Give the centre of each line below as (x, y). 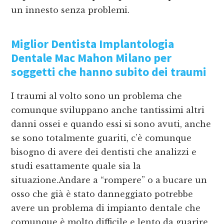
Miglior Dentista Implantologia (93, 44)
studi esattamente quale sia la (76, 166)
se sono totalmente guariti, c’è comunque (101, 138)
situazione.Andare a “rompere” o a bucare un (109, 180)
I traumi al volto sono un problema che (97, 96)
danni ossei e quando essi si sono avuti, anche (111, 124)
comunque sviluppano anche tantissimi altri (108, 110)
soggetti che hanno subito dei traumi (109, 72)
